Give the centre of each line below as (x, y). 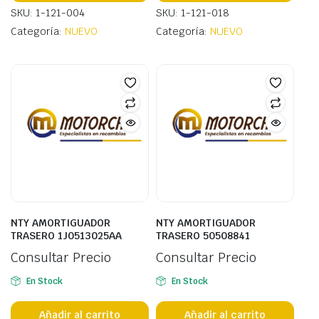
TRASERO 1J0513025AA (66, 236)
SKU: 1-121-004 (48, 13)
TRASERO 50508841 (203, 236)
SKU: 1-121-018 (193, 13)
